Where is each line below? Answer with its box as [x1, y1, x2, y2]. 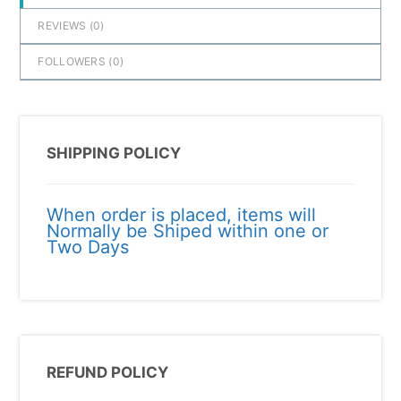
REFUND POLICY [47, 363, 169, 382]
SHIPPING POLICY [47, 144, 182, 163]
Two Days [47, 236, 130, 259]
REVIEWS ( [38, 19, 94, 33]
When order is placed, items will [47, 204, 317, 226]
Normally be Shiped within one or [47, 220, 329, 243]
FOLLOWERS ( [38, 55, 113, 69]
